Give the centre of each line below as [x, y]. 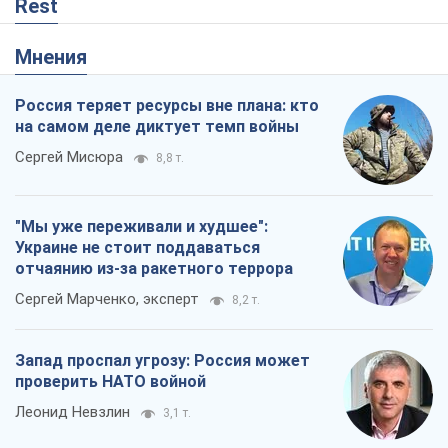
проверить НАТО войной [110, 382]
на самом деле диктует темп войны [157, 127]
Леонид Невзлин [72, 412]
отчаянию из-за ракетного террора [154, 269]
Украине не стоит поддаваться [137, 248]
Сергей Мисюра [69, 157]
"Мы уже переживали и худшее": [141, 227]
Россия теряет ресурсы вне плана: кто [167, 106]
